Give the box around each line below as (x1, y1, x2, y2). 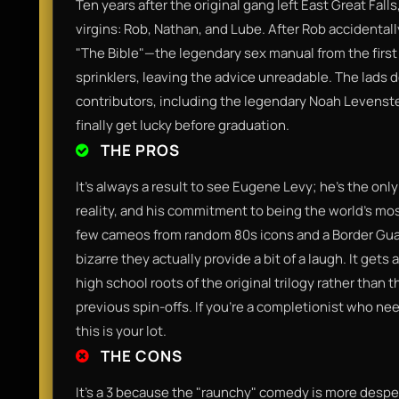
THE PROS (97, 139, 180, 160)
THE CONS (97, 345, 183, 366)
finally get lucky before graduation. (76, 115, 289, 134)
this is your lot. (76, 321, 167, 340)
